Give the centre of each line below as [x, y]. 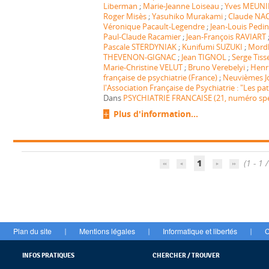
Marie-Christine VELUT [143, 67]
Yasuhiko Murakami [187, 16]
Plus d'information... [156, 113]
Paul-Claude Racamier [142, 37]
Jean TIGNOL [204, 57]
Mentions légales [107, 231]
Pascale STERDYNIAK [140, 47]
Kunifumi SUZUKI [212, 47]
